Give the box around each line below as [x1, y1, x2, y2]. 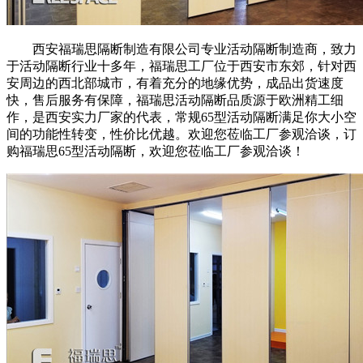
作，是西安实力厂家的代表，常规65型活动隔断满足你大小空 [6, 109, 357, 124]
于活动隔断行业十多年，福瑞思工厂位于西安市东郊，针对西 [6, 58, 357, 73]
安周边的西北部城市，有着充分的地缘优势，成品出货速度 [6, 75, 344, 90]
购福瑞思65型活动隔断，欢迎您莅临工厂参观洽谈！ [6, 143, 305, 158]
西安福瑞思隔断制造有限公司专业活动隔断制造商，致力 [32, 41, 357, 56]
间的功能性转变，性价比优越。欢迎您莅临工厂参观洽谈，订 [6, 126, 357, 141]
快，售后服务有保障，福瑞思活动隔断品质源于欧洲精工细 [6, 92, 344, 107]
